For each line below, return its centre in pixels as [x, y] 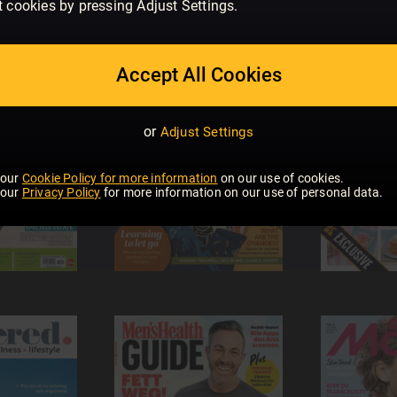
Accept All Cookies [198, 75]
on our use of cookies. [281, 178]
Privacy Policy [61, 192]
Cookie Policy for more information [120, 178]
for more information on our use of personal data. [242, 192]
